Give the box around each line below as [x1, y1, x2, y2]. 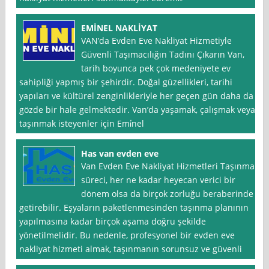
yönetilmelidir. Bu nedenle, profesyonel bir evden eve [19, 229, 235, 241]
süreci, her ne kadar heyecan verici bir [81, 174, 236, 186]
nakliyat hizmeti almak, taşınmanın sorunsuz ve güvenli [19, 243, 243, 255]
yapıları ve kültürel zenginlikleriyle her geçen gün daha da [19, 90, 254, 102]
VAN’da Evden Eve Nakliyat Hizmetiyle [81, 35, 232, 47]
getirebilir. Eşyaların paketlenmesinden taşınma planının [19, 202, 249, 214]
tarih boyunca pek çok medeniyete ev [81, 62, 231, 74]
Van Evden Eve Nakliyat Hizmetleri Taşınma [81, 160, 255, 172]
